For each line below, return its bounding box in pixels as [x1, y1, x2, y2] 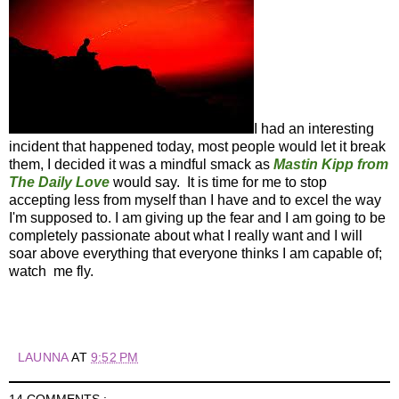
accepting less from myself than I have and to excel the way [9, 191, 381, 208]
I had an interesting [254, 120, 374, 136]
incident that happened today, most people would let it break [9, 138, 386, 154]
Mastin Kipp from [273, 156, 388, 172]
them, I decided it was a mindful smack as [9, 156, 273, 172]
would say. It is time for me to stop [110, 174, 327, 190]
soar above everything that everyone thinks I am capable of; [9, 245, 382, 261]
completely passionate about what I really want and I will [9, 227, 362, 243]
